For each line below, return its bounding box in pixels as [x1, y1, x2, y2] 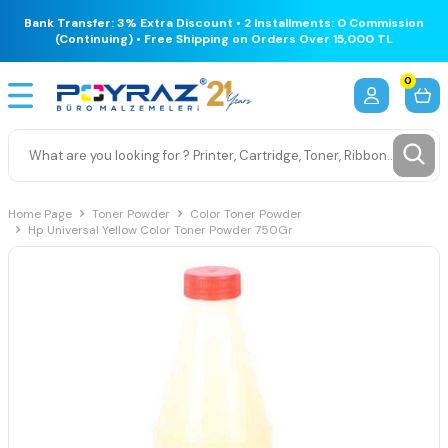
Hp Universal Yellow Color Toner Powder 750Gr [28, 221, 293, 238]
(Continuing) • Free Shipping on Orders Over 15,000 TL [55, 31, 393, 47]
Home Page [8, 205, 72, 222]
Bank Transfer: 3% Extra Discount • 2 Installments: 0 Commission [24, 15, 424, 31]
